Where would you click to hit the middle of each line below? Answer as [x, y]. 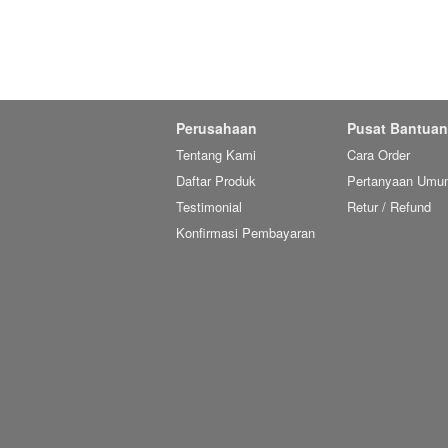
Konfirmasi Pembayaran [245, 232]
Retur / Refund [389, 206]
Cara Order [378, 154]
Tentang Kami [216, 154]
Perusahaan [216, 128]
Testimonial [209, 206]
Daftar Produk [216, 180]
